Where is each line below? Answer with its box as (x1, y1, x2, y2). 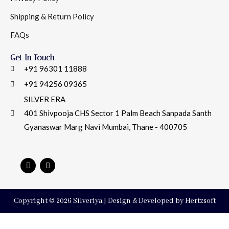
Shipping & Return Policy (10, 11, 94, 21)
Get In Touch (10, 53, 55, 62)
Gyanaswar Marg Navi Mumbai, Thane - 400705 (24, 122, 187, 131)
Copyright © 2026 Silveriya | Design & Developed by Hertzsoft (13, 196, 216, 205)
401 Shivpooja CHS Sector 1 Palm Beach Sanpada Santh (24, 108, 212, 118)
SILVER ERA (24, 95, 65, 104)
